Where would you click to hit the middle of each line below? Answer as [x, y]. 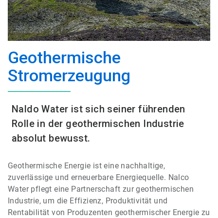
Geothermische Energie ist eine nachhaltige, [87, 166]
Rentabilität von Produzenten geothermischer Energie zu [109, 212]
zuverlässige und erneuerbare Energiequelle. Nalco [99, 177]
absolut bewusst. [51, 138]
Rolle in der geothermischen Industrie [98, 124]
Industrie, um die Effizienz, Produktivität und [88, 201]
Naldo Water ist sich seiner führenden [99, 109]
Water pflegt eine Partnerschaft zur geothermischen [101, 189]
